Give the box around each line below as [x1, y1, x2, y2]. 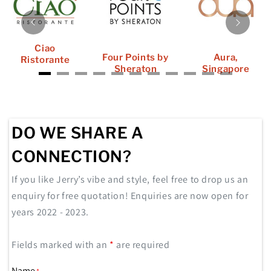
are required [114, 238, 170, 251]
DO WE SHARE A [11, 123, 144, 142]
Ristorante [20, 54, 70, 65]
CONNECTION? [11, 146, 132, 166]
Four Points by [102, 51, 169, 63]
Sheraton [114, 63, 157, 74]
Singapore [202, 63, 250, 74]
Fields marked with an [11, 238, 110, 251]
